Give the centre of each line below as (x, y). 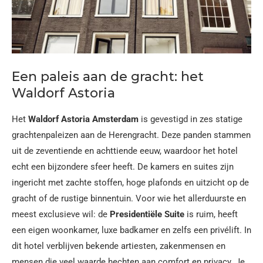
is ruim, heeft (211, 214)
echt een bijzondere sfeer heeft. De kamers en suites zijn (123, 167)
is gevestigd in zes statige (190, 119)
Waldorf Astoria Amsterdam (83, 119)
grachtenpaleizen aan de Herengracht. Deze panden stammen (131, 135)
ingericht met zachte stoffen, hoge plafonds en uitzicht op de (130, 183)
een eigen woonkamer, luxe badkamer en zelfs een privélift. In (131, 230)
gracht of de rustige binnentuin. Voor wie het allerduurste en (129, 198)
